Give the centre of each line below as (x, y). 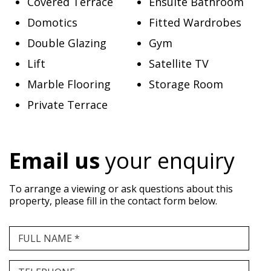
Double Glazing (67, 43)
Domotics (52, 22)
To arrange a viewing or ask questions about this (121, 189)
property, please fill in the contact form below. (113, 201)
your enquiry (167, 161)
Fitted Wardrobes (195, 22)
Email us (54, 161)
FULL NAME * (49, 238)
